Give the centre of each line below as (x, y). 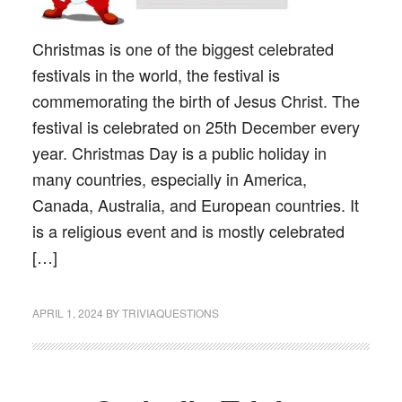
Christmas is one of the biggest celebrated (183, 48)
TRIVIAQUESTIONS (170, 313)
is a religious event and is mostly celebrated (188, 231)
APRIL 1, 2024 (67, 313)
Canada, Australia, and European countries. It (195, 205)
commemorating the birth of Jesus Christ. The (196, 100)
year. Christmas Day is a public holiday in (179, 153)
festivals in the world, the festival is (156, 74)
